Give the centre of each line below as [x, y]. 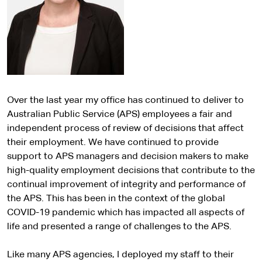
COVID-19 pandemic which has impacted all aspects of [126, 213]
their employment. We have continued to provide [113, 143]
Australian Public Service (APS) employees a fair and [120, 115]
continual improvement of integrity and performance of [126, 185]
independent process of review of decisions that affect [125, 129]
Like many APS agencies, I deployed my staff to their [120, 255]
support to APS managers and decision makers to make [128, 157]
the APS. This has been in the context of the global [116, 199]
